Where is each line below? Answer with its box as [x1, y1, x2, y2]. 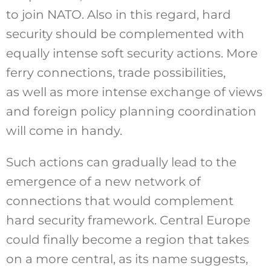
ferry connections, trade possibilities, [5, 65, 226, 80]
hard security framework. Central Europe [5, 213, 250, 228]
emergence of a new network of [5, 174, 201, 189]
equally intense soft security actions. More [5, 46, 258, 61]
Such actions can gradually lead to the [5, 155, 237, 170]
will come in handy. [5, 123, 122, 139]
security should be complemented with [5, 27, 244, 42]
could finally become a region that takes [5, 232, 249, 247]
